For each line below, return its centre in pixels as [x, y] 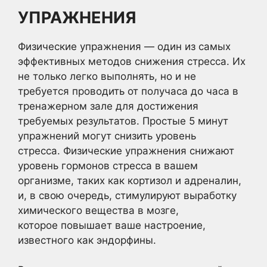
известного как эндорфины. [87, 240]
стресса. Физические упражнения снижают [126, 150]
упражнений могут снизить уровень [107, 136]
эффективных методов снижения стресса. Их [132, 61]
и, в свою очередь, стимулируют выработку [127, 195]
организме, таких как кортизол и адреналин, [130, 180]
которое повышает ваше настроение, [112, 225]
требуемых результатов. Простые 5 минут [123, 121]
